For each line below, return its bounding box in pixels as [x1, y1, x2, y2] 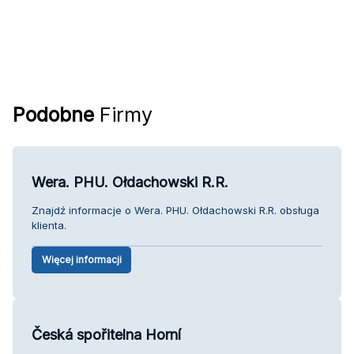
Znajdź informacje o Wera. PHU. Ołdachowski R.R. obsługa [32, 203, 319, 217]
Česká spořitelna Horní [32, 326, 181, 343]
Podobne [13, 102, 94, 126]
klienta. [32, 218, 66, 232]
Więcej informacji [41, 253, 122, 265]
